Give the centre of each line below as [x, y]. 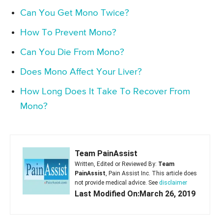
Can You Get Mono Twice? [75, 13]
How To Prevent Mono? [68, 33]
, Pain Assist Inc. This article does [151, 174]
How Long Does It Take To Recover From [105, 92]
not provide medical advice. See [117, 183]
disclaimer [173, 183]
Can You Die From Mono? [72, 53]
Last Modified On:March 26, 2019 [135, 194]
